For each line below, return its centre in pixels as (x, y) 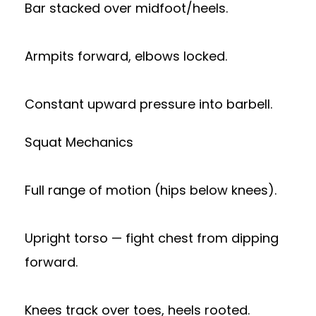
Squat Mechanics (79, 142)
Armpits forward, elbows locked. (126, 56)
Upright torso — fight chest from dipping (152, 238)
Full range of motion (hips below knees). (151, 190)
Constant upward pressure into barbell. (148, 104)
